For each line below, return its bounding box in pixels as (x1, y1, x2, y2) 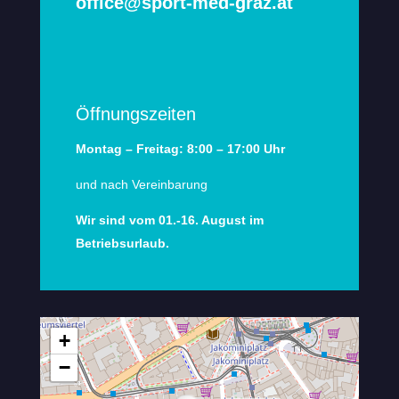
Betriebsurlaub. (75, 236, 169, 251)
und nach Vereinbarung (75, 177, 208, 192)
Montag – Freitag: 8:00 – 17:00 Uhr (75, 142, 285, 157)
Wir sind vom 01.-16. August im (75, 213, 264, 228)
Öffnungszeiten (75, 104, 196, 125)
